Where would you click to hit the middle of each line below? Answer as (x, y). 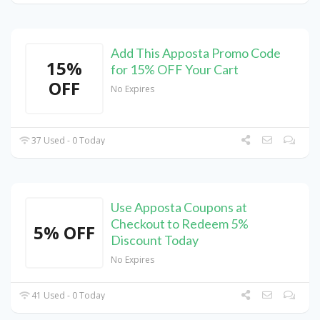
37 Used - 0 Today (67, 141)
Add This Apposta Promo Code (196, 53)
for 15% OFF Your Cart (175, 70)
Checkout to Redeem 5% (180, 224)
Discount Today (155, 240)
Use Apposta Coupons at (179, 207)
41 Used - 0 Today (67, 296)
